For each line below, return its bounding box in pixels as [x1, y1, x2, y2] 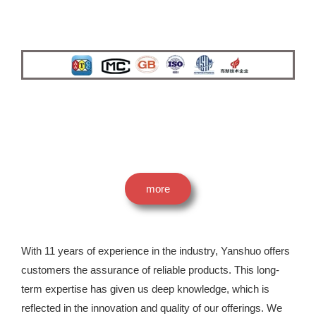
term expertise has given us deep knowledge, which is [21, 283, 269, 295]
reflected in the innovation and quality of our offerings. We [21, 302, 282, 314]
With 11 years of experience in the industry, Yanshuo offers [21, 245, 290, 257]
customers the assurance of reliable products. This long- [21, 264, 279, 276]
